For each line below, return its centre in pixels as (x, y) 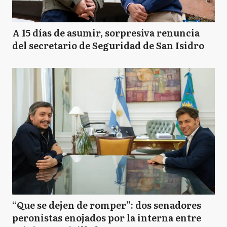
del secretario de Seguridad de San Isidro (108, 45)
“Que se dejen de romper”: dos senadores (107, 205)
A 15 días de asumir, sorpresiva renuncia (106, 33)
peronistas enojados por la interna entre (107, 218)
